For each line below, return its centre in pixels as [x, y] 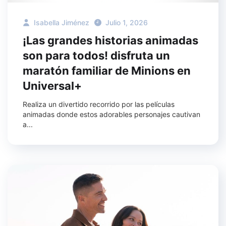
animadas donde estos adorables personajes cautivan [111, 114]
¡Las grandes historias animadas [110, 40]
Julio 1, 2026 [127, 22]
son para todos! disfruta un [96, 55]
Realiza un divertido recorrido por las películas [99, 104]
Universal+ [52, 86]
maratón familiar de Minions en [107, 70]
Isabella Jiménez [61, 22]
